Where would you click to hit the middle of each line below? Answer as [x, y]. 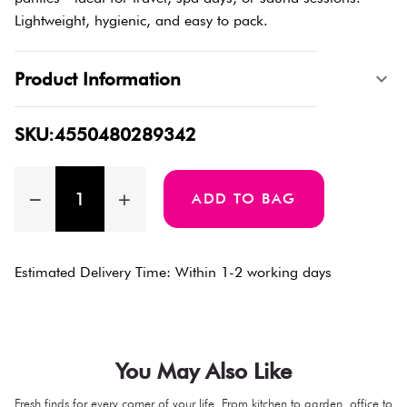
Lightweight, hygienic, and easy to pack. [141, 20]
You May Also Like [203, 371]
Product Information [98, 79]
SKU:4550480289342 [105, 134]
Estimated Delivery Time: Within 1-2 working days [173, 272]
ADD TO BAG [243, 198]
